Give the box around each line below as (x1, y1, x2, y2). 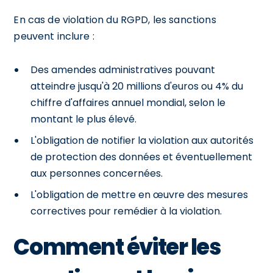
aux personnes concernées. (30, 166, 163, 180)
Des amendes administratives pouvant (30, 62, 216, 77)
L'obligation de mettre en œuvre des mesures (30, 187, 249, 202)
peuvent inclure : (13, 29, 94, 43)
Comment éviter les (13, 231, 221, 263)
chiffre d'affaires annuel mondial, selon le (30, 95, 226, 110)
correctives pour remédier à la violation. (30, 204, 222, 218)
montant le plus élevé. (30, 112, 137, 126)
